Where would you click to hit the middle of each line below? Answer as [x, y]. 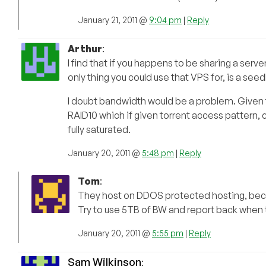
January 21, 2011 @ [113, 20]
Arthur [85, 49]
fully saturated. [99, 130]
